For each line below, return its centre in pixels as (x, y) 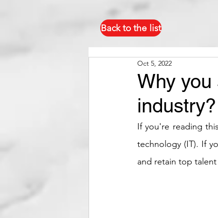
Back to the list (131, 28)
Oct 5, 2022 (154, 63)
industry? (177, 106)
